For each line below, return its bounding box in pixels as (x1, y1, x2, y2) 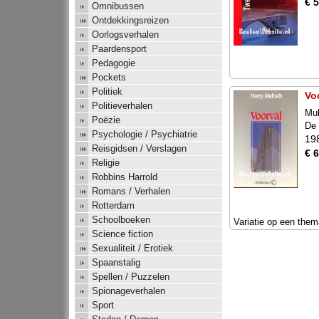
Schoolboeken (92, 214, 150, 226)
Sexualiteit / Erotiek (92, 243, 173, 254)
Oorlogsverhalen (92, 29, 159, 41)
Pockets (92, 72, 126, 83)
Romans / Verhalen (92, 186, 170, 197)
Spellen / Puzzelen (92, 271, 169, 283)
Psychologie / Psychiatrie (92, 129, 197, 140)
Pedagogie (92, 58, 135, 69)
